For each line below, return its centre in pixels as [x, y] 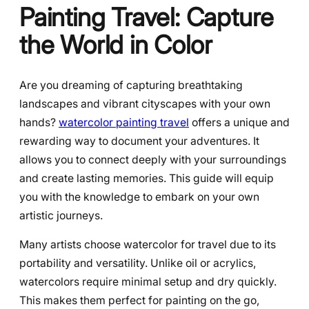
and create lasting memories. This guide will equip [147, 178]
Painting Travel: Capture [147, 18]
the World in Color [116, 45]
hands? [39, 122]
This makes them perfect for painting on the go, [139, 301]
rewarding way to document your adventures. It [139, 141]
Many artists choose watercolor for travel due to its [148, 245]
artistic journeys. [61, 215]
